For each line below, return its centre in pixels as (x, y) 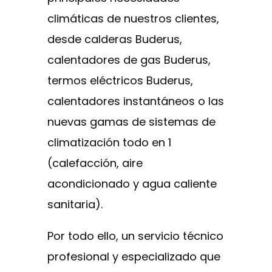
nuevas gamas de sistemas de (131, 122)
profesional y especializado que (134, 257)
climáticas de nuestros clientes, (133, 19)
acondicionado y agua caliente (132, 184)
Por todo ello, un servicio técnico (135, 236)
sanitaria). (75, 205)
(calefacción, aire (95, 163)
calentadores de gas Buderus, (129, 60)
